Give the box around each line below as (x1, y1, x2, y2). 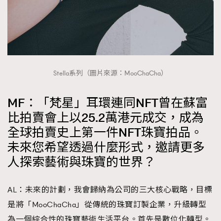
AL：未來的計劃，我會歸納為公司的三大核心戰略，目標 (7, 184, 212, 195)
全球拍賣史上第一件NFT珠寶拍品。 (7, 124, 203, 141)
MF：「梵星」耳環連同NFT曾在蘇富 (7, 95, 208, 111)
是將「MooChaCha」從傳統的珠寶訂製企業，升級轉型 (7, 199, 206, 210)
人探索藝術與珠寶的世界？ (7, 154, 155, 171)
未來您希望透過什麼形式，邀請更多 (7, 139, 205, 156)
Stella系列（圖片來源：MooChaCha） (53, 69, 168, 78)
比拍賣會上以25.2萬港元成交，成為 (7, 110, 204, 126)
